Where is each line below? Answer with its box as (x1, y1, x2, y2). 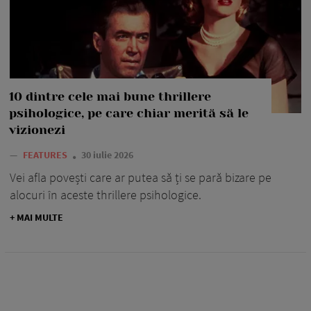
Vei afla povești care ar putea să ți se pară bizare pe (10, 169, 271, 186)
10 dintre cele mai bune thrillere (9, 90, 211, 104)
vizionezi (9, 123, 65, 137)
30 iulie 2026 (81, 149, 133, 162)
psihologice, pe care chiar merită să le (9, 106, 249, 121)
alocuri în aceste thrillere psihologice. (10, 187, 201, 203)
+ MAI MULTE (10, 211, 63, 224)
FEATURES (23, 149, 69, 162)
